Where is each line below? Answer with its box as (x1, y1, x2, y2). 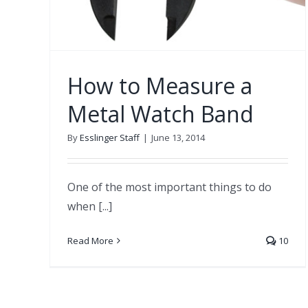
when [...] (67, 198, 112, 214)
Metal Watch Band (67, 98, 254, 129)
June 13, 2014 (151, 131, 205, 144)
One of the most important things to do (67, 179, 272, 195)
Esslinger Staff (80, 131, 140, 144)
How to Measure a (67, 70, 252, 100)
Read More (67, 234, 113, 247)
